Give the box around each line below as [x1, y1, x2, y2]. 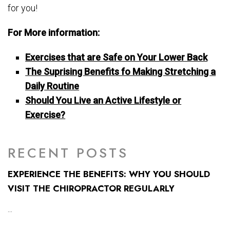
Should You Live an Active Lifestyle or [25, 95, 182, 106]
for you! [8, 3, 37, 14]
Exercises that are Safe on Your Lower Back [25, 52, 208, 63]
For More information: [8, 27, 100, 39]
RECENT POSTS [8, 143, 128, 163]
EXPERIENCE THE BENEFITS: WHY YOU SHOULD [8, 168, 210, 181]
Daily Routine [25, 81, 80, 92]
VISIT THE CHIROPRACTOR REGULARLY [8, 182, 175, 195]
